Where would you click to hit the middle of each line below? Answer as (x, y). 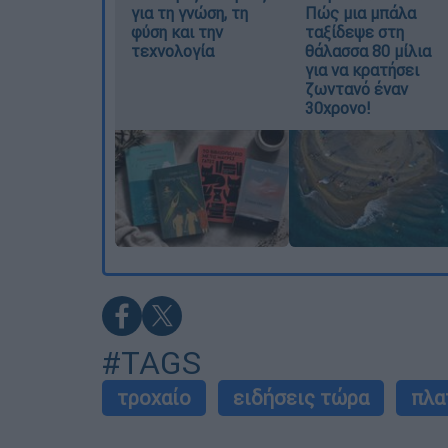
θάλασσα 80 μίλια (367, 51)
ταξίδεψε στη (354, 32)
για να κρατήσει (361, 70)
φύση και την (177, 32)
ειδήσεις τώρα (301, 398)
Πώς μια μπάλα (360, 13)
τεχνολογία (172, 51)
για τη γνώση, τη (189, 13)
